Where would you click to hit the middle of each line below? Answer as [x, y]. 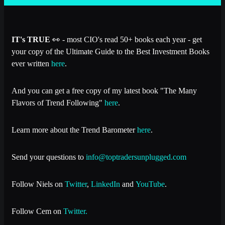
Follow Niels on [38, 184]
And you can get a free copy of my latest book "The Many [104, 90]
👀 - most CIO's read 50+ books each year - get [127, 39]
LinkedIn [105, 184]
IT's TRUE [32, 39]
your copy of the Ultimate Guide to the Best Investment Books [110, 51]
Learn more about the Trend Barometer [74, 130]
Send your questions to [49, 157]
